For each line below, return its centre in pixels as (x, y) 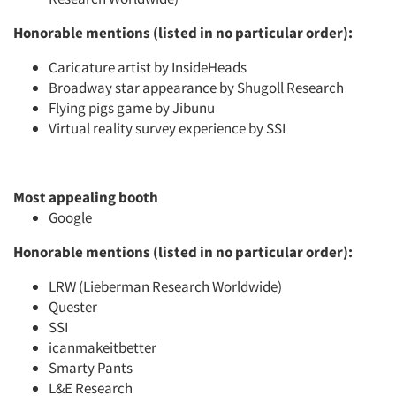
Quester (73, 307)
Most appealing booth (86, 197)
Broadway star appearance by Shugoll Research (196, 88)
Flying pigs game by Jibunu (132, 108)
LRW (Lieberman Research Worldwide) (165, 286)
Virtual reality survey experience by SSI (167, 128)
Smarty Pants (91, 368)
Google (70, 217)
